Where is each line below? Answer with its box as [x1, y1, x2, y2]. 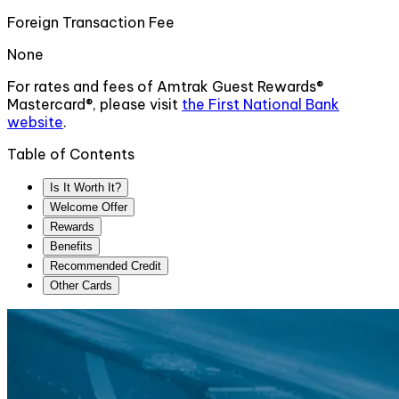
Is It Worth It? [50, 180, 121, 194]
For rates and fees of [7, 77, 157, 95]
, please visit [93, 94, 178, 113]
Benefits [50, 239, 93, 253]
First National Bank [208, 94, 339, 113]
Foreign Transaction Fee [7, 12, 175, 31]
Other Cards [50, 278, 112, 292]
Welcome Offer [50, 199, 127, 214]
